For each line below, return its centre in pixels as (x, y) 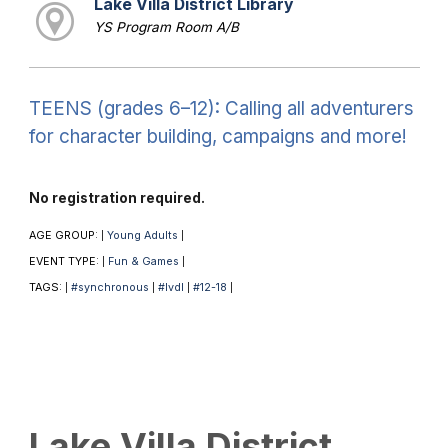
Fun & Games (143, 261)
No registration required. (116, 197)
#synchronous (109, 287)
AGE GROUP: (64, 235)
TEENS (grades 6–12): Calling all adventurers (221, 108)
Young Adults (142, 235)
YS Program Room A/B (166, 26)
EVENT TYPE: (65, 261)
